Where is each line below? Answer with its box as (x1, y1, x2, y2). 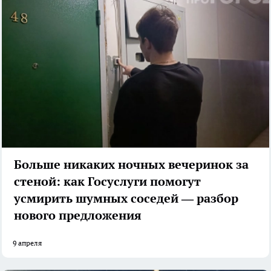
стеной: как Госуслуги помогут (14, 174, 201, 190)
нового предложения (14, 207, 142, 224)
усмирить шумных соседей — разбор (14, 191, 238, 207)
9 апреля (13, 238, 42, 248)
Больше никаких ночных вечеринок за (14, 157, 249, 173)
